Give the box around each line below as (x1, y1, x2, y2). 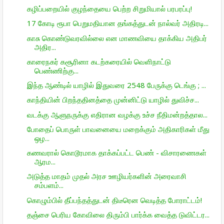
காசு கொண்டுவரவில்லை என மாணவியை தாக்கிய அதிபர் (26, 32, 207, 43)
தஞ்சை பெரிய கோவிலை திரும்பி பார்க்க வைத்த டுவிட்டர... (26, 209, 209, 219)
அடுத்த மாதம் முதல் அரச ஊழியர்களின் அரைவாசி (26, 171, 186, 181)
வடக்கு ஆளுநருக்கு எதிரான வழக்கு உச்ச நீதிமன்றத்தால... (26, 109, 207, 119)
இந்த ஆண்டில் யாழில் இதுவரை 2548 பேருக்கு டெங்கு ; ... (26, 80, 206, 90)
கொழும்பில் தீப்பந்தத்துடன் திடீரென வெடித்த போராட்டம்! (26, 194, 202, 205)
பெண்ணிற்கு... (34, 65, 78, 75)
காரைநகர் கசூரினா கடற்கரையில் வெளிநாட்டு (26, 56, 171, 66)
